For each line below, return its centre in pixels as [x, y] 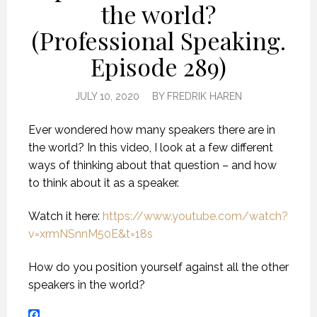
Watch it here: [65, 216]
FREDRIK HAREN [204, 96]
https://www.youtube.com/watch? [195, 216]
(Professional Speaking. [158, 40]
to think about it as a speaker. [104, 183]
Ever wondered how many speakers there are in [152, 129]
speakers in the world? [87, 284]
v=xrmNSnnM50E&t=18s [91, 234]
